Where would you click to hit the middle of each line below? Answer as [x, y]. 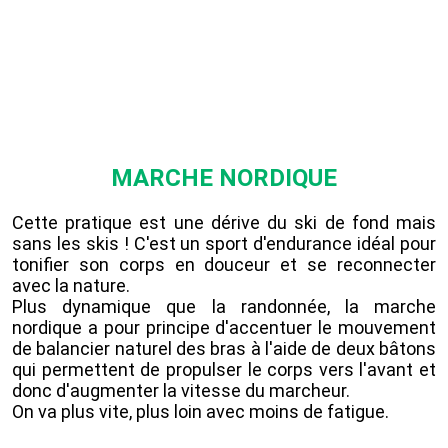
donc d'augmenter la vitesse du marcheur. [185, 390]
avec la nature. [73, 285]
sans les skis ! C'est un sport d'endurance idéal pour [224, 243]
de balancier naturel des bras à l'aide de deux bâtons [224, 348]
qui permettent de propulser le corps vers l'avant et [224, 369]
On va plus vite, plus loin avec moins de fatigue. [202, 411]
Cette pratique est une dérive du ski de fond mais [224, 222]
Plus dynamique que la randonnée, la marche [224, 306]
